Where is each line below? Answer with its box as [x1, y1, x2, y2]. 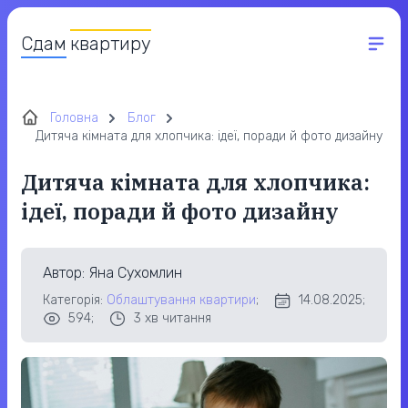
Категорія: [43, 292, 107, 308]
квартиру [70, 33, 151, 55]
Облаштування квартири [107, 292, 256, 308]
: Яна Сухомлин [82, 264, 182, 281]
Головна [50, 110, 98, 126]
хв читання [141, 311, 211, 326]
